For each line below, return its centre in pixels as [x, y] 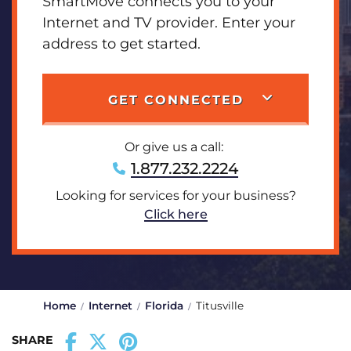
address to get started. [121, 44]
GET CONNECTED [175, 100]
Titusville [220, 306]
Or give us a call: [175, 147]
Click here [175, 214]
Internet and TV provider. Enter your [169, 23]
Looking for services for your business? [175, 195]
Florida [164, 306]
